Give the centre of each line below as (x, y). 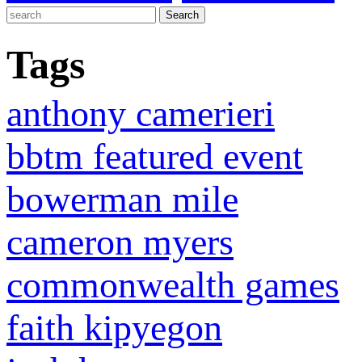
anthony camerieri (141, 113)
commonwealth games (173, 284)
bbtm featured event (155, 156)
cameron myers (120, 242)
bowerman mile (122, 199)
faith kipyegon (114, 327)
